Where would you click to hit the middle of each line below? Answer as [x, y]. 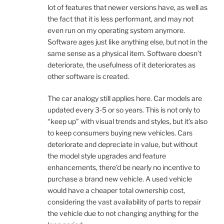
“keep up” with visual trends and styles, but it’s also [127, 121]
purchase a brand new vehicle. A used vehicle [120, 179]
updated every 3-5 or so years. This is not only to [124, 110]
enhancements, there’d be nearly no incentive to [124, 167]
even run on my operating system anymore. [116, 30]
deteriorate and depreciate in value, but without [122, 144]
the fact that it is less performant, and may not [120, 19]
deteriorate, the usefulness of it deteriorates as [121, 65]
